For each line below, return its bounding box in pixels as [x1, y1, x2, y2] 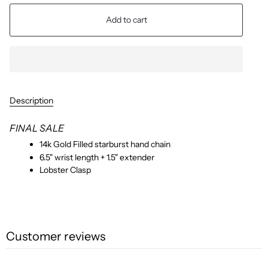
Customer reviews [6, 229, 105, 244]
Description [10, 95, 53, 106]
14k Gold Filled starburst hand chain [39, 139, 170, 150]
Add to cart [105, 14, 147, 26]
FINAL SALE [10, 122, 64, 135]
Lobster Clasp [39, 165, 91, 176]
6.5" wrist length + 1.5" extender [39, 151, 154, 163]
